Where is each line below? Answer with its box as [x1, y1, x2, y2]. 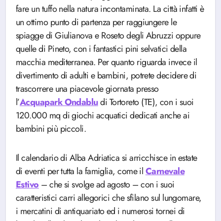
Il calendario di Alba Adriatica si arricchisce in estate [16, 151, 197, 164]
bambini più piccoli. [16, 122, 86, 135]
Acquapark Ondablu [19, 96, 98, 109]
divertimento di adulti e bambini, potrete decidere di [16, 69, 197, 82]
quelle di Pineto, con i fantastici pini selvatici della [16, 42, 187, 55]
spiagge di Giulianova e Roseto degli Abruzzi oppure [16, 29, 201, 42]
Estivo [16, 178, 39, 191]
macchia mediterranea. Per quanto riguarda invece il [16, 56, 197, 69]
